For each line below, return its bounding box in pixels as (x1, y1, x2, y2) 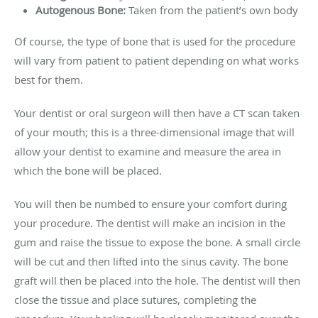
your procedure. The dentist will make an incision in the (14, 216, 285, 231)
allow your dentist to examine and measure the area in (14, 144, 281, 159)
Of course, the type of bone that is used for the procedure (14, 34, 295, 49)
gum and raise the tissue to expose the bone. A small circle (14, 235, 300, 250)
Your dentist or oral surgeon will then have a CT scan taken (14, 106, 300, 121)
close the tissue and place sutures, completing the (14, 292, 256, 307)
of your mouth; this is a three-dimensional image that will (14, 125, 295, 140)
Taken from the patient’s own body (128, 3, 298, 18)
